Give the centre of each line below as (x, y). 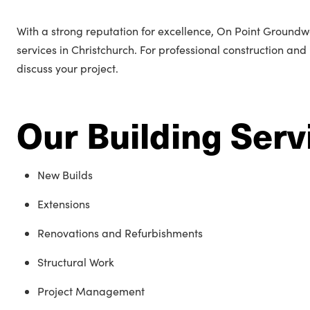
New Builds (65, 175)
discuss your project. (67, 68)
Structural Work (76, 262)
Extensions (64, 204)
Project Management (91, 291)
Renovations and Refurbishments (120, 233)
